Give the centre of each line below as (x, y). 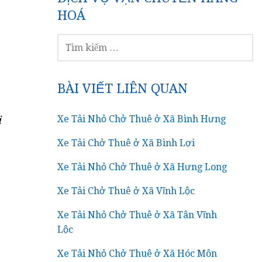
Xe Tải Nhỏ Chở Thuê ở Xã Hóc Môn (137, 253)
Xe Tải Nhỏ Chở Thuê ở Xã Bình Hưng (142, 119)
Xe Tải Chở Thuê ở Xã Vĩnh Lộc (126, 191)
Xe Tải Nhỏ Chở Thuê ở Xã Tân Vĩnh (137, 215)
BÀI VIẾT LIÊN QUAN (123, 88)
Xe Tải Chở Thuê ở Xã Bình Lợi (126, 143)
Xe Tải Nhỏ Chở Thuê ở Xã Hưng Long (142, 167)
